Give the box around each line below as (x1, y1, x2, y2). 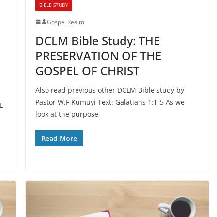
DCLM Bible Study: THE (35, 32, 160, 48)
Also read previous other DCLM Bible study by (35, 85, 184, 94)
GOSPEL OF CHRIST (35, 62, 139, 78)
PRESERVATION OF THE (35, 47, 161, 63)
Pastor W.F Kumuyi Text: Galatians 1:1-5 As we (35, 97, 185, 107)
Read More (41, 133, 77, 143)
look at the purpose (35, 109, 98, 119)
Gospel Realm (46, 17, 84, 26)
